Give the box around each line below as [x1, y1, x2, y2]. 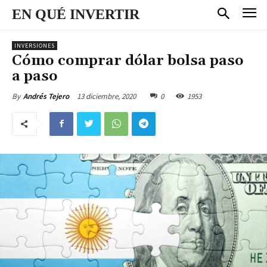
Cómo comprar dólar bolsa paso [12, 51, 244, 70]
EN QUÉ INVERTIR [12, 7, 139, 22]
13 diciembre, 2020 [77, 91, 136, 101]
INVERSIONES [14, 41, 55, 49]
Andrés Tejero [23, 91, 69, 101]
